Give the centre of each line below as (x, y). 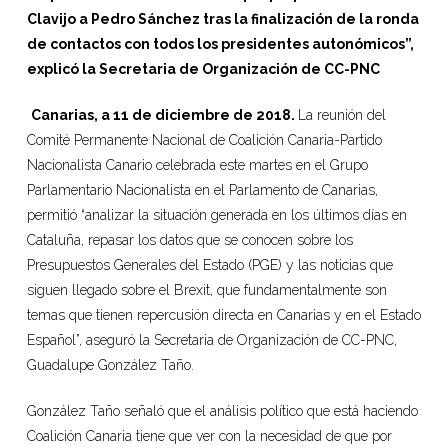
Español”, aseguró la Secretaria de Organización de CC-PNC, (211, 339)
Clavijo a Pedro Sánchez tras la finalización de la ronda (222, 18)
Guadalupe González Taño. (110, 364)
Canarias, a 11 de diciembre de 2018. (164, 114)
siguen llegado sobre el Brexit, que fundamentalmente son (206, 289)
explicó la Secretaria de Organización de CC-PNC (203, 68)
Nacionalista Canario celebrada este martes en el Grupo (197, 164)
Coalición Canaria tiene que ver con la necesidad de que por (209, 435)
